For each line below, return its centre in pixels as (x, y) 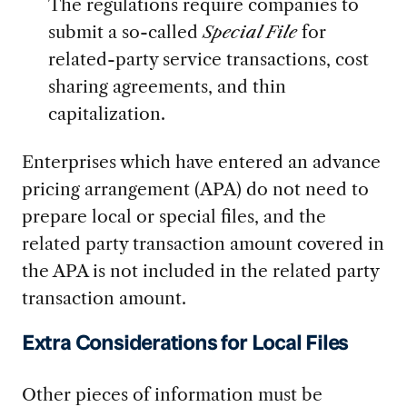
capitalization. (106, 114)
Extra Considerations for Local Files (185, 344)
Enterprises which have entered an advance (201, 161)
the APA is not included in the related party (200, 270)
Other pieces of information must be (172, 394)
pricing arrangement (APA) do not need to (195, 189)
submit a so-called (125, 32)
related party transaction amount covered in (203, 243)
